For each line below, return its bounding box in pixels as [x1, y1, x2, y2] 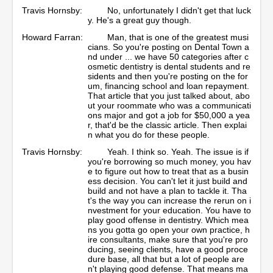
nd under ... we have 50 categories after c [88, 51, 249, 62]
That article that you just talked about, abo [88, 90, 250, 101]
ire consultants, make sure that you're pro [88, 234, 248, 244]
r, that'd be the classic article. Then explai [88, 119, 247, 130]
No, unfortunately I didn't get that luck [107, 5, 251, 15]
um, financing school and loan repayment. [88, 80, 249, 91]
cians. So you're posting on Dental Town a [88, 41, 249, 52]
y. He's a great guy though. [88, 15, 191, 25]
